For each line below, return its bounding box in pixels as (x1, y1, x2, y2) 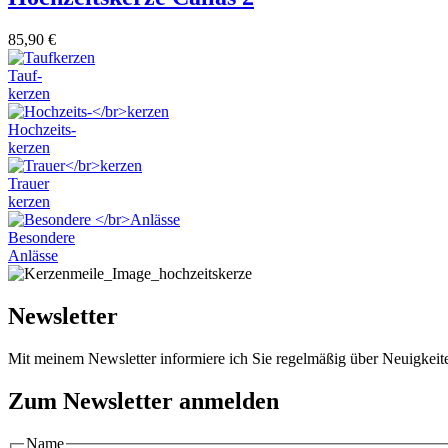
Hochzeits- (8, 121, 76, 139)
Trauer (8, 175, 49, 193)
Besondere (8, 229, 75, 247)
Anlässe (8, 247, 58, 265)
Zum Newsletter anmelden (8, 387, 279, 414)
